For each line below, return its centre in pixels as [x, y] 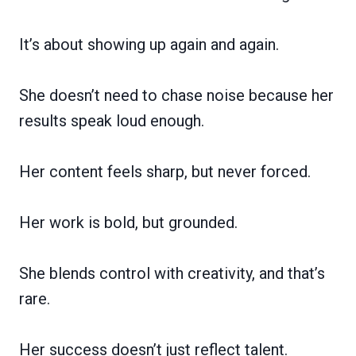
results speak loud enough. [112, 120]
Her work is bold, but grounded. [128, 222]
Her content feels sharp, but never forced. [165, 171]
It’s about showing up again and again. [149, 44]
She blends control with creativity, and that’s [172, 273]
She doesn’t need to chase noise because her [176, 95]
